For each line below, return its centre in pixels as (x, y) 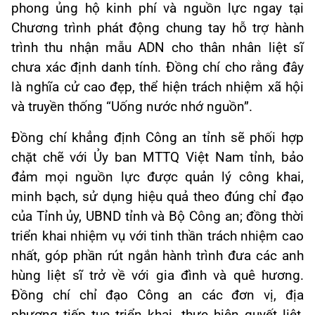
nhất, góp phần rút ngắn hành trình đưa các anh (157, 256)
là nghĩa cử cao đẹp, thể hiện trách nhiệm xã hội (157, 88)
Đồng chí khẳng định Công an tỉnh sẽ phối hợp (157, 138)
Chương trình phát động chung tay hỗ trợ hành (157, 28)
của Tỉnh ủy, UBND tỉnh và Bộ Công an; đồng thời (157, 217)
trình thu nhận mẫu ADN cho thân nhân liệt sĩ (157, 48)
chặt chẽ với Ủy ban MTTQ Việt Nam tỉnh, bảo (157, 158)
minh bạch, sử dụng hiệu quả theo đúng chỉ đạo (157, 197)
